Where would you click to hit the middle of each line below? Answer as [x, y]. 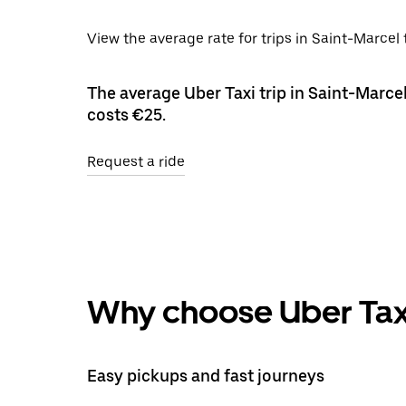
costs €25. [126, 114]
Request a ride [136, 161]
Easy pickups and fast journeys [206, 375]
